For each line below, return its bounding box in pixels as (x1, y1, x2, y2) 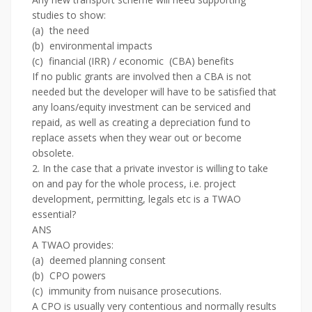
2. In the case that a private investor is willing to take (32, 162, 268, 175)
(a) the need (32, 24, 89, 37)
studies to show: (32, 8, 106, 22)
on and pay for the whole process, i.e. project (32, 177, 236, 190)
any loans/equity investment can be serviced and (32, 100, 251, 114)
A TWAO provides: (32, 238, 114, 251)
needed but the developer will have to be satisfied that (32, 85, 276, 98)
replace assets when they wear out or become (32, 131, 242, 144)
